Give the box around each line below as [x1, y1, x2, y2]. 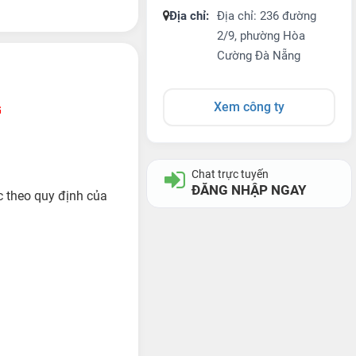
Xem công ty [214, 99, 285, 114]
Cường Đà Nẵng [217, 48, 301, 63]
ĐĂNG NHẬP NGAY [192, 182, 308, 198]
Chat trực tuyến [192, 168, 269, 180]
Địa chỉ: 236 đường [217, 9, 317, 23]
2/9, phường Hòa [217, 29, 306, 43]
